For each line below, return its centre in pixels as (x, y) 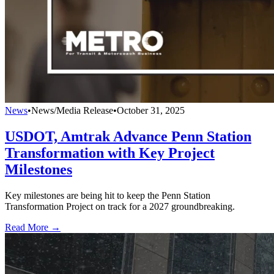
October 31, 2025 (151, 111)
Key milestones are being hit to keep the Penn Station (108, 196)
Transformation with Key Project (110, 153)
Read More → (33, 228)
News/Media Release (72, 111)
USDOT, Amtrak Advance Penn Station (128, 137)
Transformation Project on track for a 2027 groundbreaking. (120, 207)
